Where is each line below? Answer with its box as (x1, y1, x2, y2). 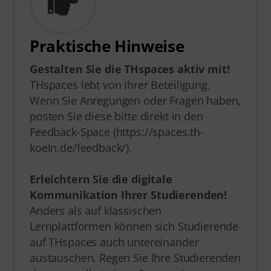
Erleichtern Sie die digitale (30, 171, 172, 186)
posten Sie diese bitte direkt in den (30, 108, 203, 123)
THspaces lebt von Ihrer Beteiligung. (30, 77, 211, 92)
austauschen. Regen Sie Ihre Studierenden (30, 250, 241, 265)
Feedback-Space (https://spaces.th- (30, 124, 204, 139)
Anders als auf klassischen (30, 203, 162, 218)
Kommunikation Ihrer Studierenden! (30, 187, 227, 202)
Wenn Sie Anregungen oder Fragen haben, (30, 93, 241, 108)
